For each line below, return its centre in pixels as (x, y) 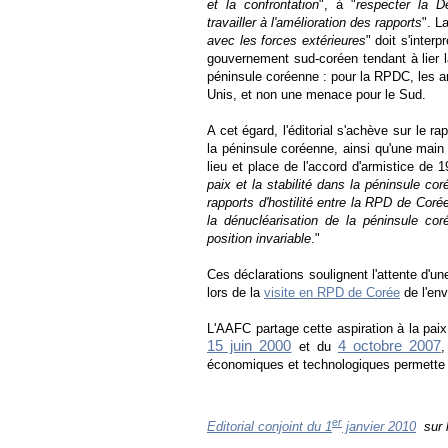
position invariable (259, 238)
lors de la (233, 292)
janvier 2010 (379, 426)
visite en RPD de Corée (332, 292)
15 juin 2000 (249, 345)
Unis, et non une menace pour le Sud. (316, 94)
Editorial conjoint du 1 (269, 426)
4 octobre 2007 (389, 345)
